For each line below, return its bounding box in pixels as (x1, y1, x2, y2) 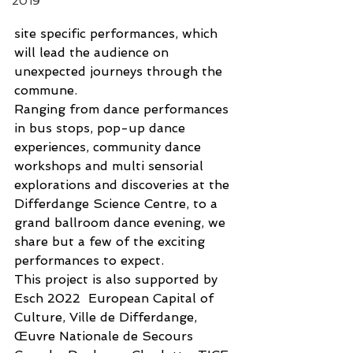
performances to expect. (14, 252, 168, 268)
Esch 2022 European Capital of (14, 290, 217, 306)
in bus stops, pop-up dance (14, 120, 189, 136)
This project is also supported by (14, 271, 221, 287)
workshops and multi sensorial (14, 158, 207, 173)
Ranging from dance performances (14, 101, 232, 117)
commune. (14, 82, 81, 98)
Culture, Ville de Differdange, (14, 309, 201, 325)
